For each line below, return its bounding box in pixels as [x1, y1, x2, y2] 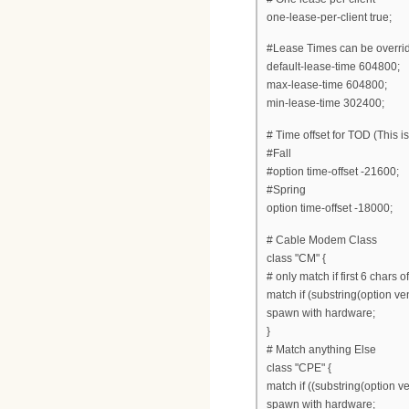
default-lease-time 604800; [267, 60, 400, 74]
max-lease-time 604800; [267, 79, 387, 92]
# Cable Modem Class [267, 233, 377, 246]
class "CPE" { [267, 361, 331, 374]
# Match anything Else [267, 342, 376, 356]
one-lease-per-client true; [267, 10, 392, 24]
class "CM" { [267, 251, 326, 265]
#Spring [267, 184, 306, 196]
